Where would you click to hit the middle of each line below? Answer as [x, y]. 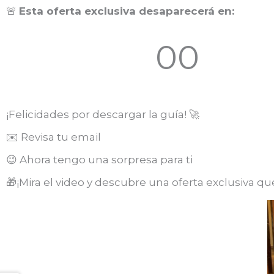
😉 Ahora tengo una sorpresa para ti [99, 160]
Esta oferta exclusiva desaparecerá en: [127, 11]
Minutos [177, 80]
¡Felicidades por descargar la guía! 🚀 [103, 114]
